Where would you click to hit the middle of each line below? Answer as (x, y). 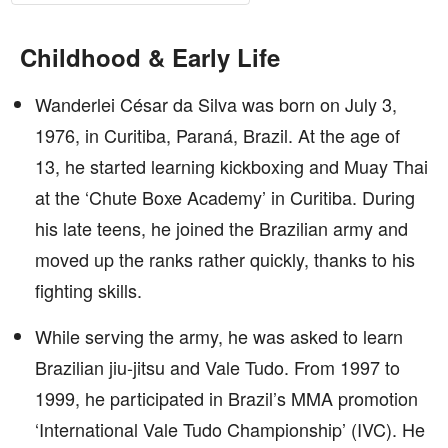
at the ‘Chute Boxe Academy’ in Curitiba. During (225, 197)
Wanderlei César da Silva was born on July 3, (216, 104)
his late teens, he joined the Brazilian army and (221, 228)
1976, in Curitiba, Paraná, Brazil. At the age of (217, 135)
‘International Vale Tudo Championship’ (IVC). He (230, 429)
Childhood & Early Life (150, 57)
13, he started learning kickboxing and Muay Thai (231, 166)
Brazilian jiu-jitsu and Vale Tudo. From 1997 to (217, 367)
